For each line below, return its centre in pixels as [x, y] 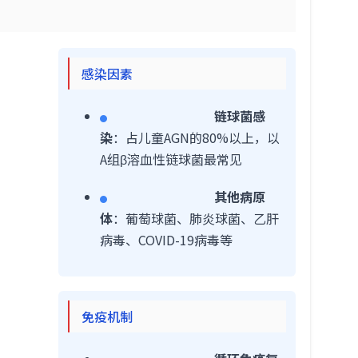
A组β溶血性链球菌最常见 [171, 159]
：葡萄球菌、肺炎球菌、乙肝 [196, 218]
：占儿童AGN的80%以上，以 [196, 137]
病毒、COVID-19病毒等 [166, 240]
